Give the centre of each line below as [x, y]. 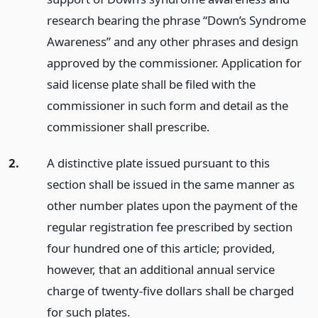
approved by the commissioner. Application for [174, 63]
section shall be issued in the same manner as [170, 184]
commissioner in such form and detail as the [167, 105]
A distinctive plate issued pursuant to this [158, 163]
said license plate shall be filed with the [151, 84]
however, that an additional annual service [160, 269]
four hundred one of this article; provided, [161, 248]
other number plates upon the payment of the [172, 205]
